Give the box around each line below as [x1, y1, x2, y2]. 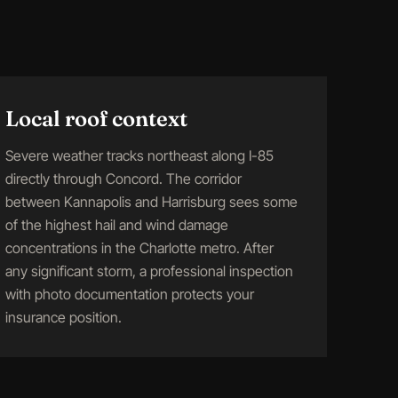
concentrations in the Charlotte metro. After [5, 239, 274, 257]
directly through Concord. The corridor [5, 170, 242, 187]
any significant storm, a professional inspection [5, 262, 293, 280]
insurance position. [5, 308, 122, 326]
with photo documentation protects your [5, 285, 254, 303]
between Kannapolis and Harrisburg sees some [5, 193, 298, 211]
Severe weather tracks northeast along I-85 [5, 147, 274, 164]
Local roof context [5, 106, 187, 131]
